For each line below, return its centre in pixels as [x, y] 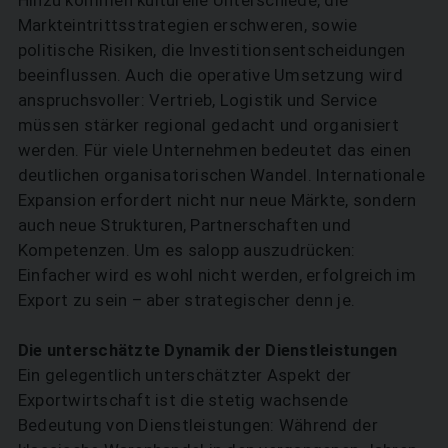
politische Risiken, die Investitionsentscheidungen [211, 50]
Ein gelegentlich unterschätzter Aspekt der [184, 375]
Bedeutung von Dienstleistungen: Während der [197, 425]
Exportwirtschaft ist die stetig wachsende [183, 400]
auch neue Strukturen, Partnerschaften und [184, 225]
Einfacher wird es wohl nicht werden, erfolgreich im [216, 275]
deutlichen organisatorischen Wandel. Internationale [221, 175]
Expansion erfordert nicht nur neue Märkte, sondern [217, 200]
